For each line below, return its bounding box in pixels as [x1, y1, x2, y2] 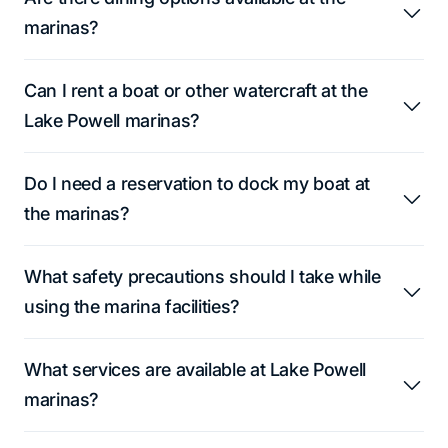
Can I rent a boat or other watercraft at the [24, 79, 368, 101]
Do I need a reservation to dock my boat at [24, 172, 370, 194]
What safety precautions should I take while [24, 265, 381, 287]
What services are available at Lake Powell [24, 358, 366, 380]
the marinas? [24, 202, 130, 224]
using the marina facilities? [24, 295, 240, 317]
